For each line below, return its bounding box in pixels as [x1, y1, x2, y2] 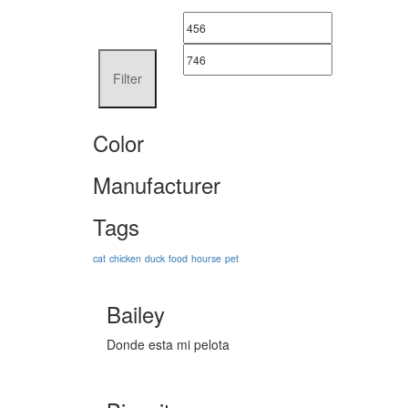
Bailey [107, 298, 165, 331]
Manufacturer [93, 168, 220, 201]
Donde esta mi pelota [107, 335, 229, 354]
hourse [191, 251, 221, 266]
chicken [109, 251, 141, 266]
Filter [112, 68, 142, 87]
